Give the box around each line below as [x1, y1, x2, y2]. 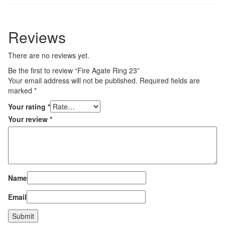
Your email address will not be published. [8, 75, 138, 86]
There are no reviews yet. [8, 50, 89, 61]
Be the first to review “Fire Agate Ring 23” [8, 65, 140, 76]
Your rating [8, 101, 48, 112]
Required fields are [140, 75, 200, 86]
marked [8, 85, 34, 96]
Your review [8, 114, 50, 125]
